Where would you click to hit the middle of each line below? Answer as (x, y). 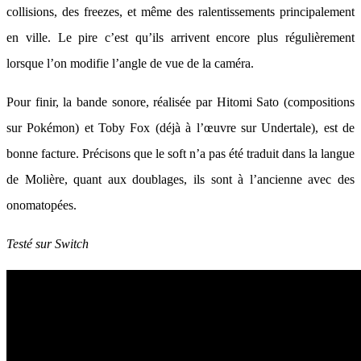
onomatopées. (41, 205)
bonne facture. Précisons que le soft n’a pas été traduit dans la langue (180, 154)
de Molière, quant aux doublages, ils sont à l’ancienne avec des (180, 179)
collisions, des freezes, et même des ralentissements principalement (180, 12)
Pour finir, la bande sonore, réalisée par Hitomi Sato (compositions (180, 102)
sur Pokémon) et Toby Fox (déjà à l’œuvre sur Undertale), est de (180, 128)
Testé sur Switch (48, 244)
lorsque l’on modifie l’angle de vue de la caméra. (130, 63)
